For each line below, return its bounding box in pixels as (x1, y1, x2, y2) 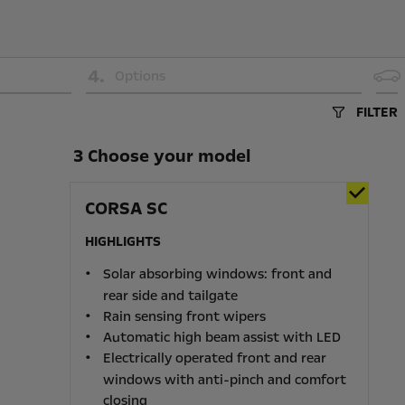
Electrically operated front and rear (102, 349, 326, 368)
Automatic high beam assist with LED (102, 328, 341, 347)
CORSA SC (84, 196, 167, 221)
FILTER (356, 103, 398, 121)
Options (114, 67, 165, 85)
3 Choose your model (72, 144, 250, 168)
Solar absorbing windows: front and (102, 265, 332, 284)
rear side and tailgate (102, 286, 238, 305)
